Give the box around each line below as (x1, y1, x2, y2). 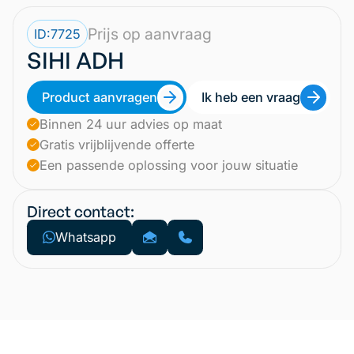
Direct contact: (26, 201, 134, 221)
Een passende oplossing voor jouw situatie (39, 157, 298, 174)
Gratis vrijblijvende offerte (39, 137, 194, 153)
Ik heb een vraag (201, 89, 301, 106)
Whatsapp (55, 229, 116, 246)
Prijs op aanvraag (87, 24, 212, 43)
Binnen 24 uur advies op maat (39, 116, 222, 133)
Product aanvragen (41, 89, 157, 106)
